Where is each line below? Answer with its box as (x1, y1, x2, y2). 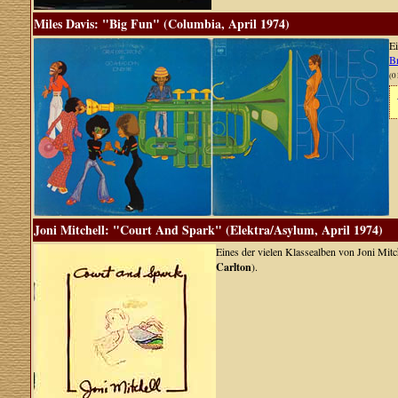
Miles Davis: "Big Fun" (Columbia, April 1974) (34, 14, 290, 33)
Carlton (216, 259, 251, 275)
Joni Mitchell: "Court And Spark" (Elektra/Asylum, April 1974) (34, 220, 383, 239)
